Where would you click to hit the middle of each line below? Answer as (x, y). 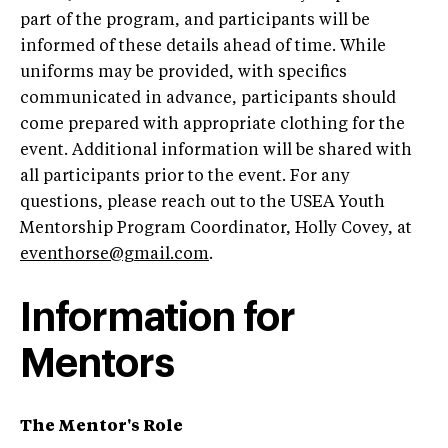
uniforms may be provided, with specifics (183, 72)
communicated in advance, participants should (208, 98)
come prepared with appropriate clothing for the (212, 124)
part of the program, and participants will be (195, 20)
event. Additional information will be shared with (216, 150)
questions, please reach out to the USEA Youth (202, 202)
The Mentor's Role (101, 426)
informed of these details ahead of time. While (203, 46)
